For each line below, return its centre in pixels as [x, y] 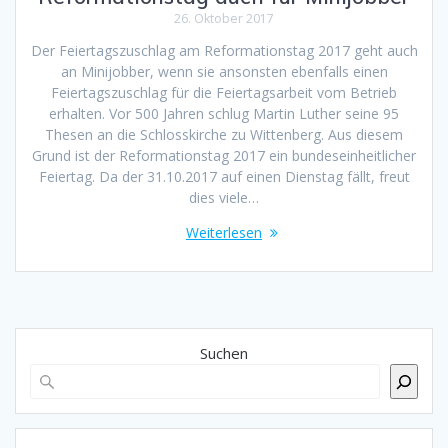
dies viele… [224, 198]
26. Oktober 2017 [224, 19]
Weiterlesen [224, 233]
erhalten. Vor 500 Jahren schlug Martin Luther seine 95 [224, 114]
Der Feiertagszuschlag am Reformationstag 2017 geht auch [224, 51]
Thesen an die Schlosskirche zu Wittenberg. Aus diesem [224, 135]
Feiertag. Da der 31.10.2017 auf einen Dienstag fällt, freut [224, 177]
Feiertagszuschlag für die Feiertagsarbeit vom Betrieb [224, 93]
